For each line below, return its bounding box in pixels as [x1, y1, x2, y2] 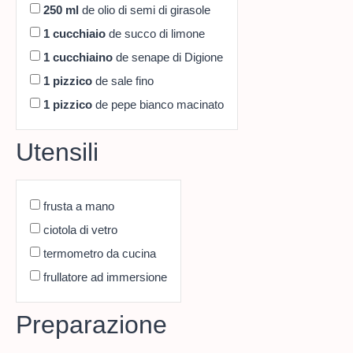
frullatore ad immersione [43, 270, 167, 284]
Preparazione [16, 310, 167, 339]
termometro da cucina [43, 247, 156, 261]
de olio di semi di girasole [79, 3, 210, 17]
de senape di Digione [113, 50, 223, 65]
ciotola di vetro [43, 223, 117, 237]
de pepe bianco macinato [92, 98, 224, 112]
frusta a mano [43, 199, 114, 214]
